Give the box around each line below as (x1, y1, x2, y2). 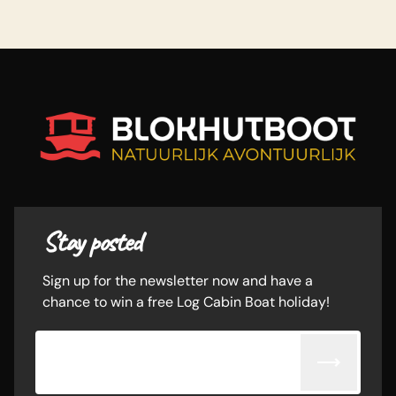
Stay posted (42, 223, 141, 260)
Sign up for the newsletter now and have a (42, 270, 313, 290)
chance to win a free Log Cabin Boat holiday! (42, 292, 330, 311)
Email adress (46, 339, 129, 359)
